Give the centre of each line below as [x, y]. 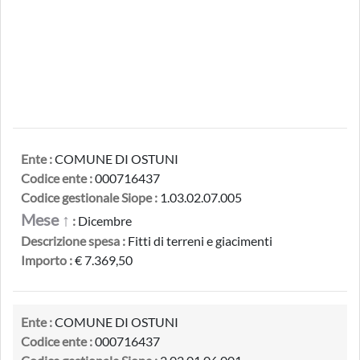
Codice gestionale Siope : [89, 197]
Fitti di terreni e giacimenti [199, 241]
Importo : [47, 260]
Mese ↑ [45, 219]
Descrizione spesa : [73, 241]
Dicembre [104, 221]
